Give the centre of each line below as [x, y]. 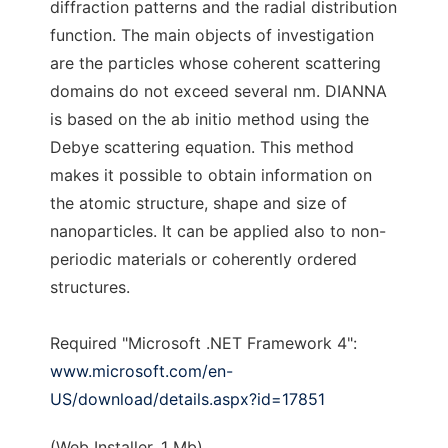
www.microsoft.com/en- [141, 371]
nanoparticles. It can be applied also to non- [218, 231]
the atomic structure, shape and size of [198, 203]
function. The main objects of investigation [212, 35]
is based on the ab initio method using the [209, 119]
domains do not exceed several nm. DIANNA [218, 91]
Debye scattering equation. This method [202, 147]
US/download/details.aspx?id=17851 [187, 399]
